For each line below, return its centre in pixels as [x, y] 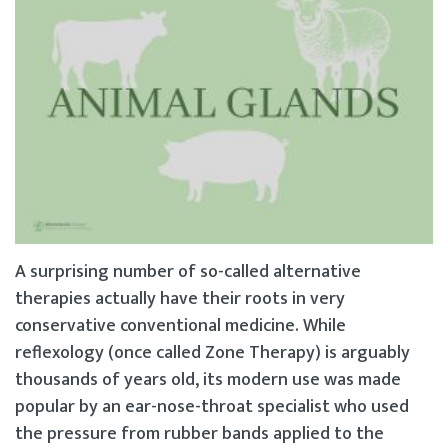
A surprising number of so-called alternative [188, 272]
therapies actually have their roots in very [180, 299]
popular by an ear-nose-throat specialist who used [212, 407]
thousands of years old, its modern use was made [208, 380]
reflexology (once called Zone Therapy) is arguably [212, 353]
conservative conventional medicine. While [180, 326]
